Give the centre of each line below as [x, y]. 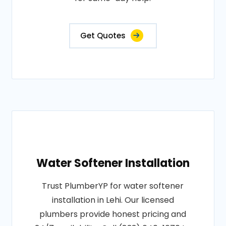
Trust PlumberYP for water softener [113, 186]
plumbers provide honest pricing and [113, 214]
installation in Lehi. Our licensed [113, 200]
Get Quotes [103, 36]
